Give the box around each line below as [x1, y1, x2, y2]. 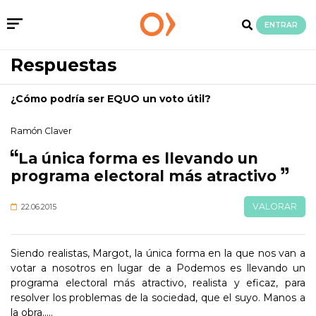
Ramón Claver [11, 126, 72, 136]
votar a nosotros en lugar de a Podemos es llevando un [11, 262, 305, 274]
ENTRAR [265, 20, 298, 30]
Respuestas [11, 54, 116, 75]
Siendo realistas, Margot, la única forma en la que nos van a [11, 247, 305, 260]
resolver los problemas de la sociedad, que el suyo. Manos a [11, 291, 305, 304]
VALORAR [252, 201, 297, 212]
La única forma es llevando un [18, 150, 258, 167]
